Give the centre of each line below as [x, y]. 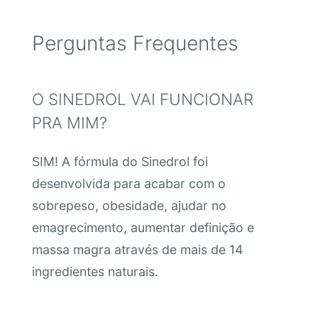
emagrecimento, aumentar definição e [143, 227]
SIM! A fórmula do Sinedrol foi [120, 161]
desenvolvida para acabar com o [128, 183]
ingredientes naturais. [95, 271]
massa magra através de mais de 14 [137, 249]
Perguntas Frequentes [135, 44]
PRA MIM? [69, 123]
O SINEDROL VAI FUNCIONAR [142, 99]
